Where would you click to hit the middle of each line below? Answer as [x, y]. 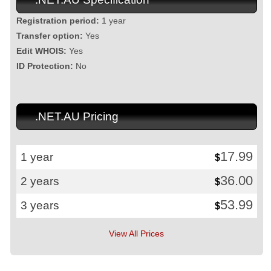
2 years [40, 181]
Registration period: [57, 20]
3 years [40, 206]
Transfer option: [49, 35]
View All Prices [137, 234]
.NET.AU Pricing [77, 117]
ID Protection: [44, 66]
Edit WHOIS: [41, 51]
